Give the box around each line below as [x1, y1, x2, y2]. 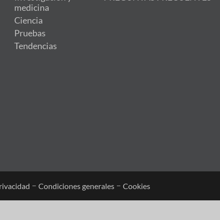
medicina [14, 2, 49, 13]
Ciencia [14, 15, 43, 26]
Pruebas [14, 28, 46, 39]
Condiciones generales [38, 181, 114, 191]
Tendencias [14, 41, 57, 52]
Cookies [123, 181, 150, 191]
